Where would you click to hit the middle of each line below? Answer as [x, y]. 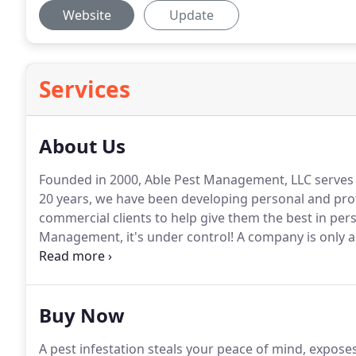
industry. [65, 275]
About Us [82, 146]
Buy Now [82, 315]
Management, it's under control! [136, 237]
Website [87, 15]
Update [192, 15]
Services [85, 89]
